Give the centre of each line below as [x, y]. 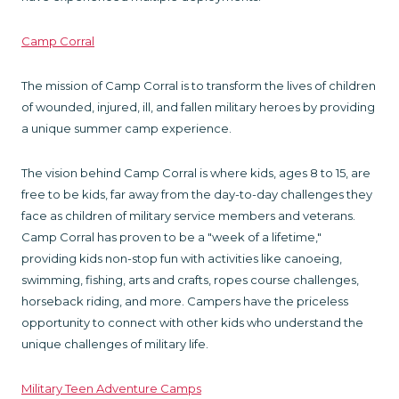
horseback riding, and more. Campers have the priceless [185, 301]
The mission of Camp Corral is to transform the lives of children [199, 85]
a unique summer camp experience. [126, 128]
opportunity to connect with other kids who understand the [192, 322]
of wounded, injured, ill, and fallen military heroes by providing [198, 106]
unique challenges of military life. [116, 343]
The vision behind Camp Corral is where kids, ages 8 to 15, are [196, 172]
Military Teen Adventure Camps [111, 388]
